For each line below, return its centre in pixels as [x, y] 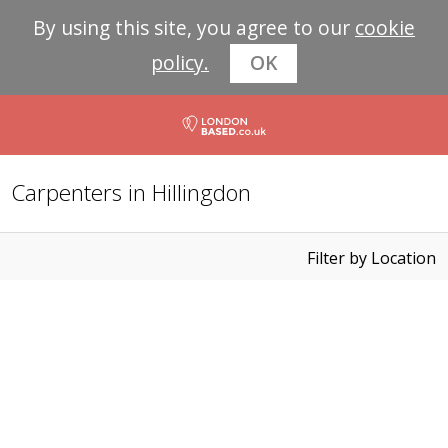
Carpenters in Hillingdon [131, 193]
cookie [385, 28]
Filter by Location [371, 258]
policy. [180, 63]
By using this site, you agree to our [194, 28]
